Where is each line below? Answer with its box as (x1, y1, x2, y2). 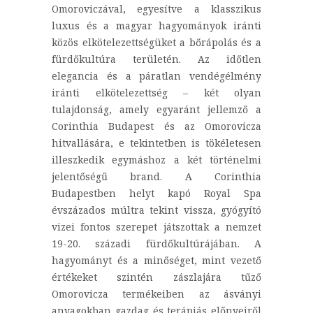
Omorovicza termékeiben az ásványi (52, 286, 261, 300)
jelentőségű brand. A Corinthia (52, 169, 261, 183)
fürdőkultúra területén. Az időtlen (52, 52, 261, 66)
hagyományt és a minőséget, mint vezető (52, 253, 261, 267)
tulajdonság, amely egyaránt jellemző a (52, 102, 261, 116)
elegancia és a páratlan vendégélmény (52, 68, 261, 82)
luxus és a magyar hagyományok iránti (52, 18, 261, 32)
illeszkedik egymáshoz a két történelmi (52, 152, 261, 166)
